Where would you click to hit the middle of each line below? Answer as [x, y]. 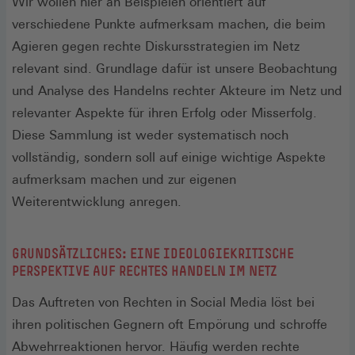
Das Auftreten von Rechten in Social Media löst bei [163, 302]
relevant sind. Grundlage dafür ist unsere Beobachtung [175, 68]
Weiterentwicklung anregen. [97, 201]
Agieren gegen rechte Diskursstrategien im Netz [156, 46]
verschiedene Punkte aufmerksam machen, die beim [169, 24]
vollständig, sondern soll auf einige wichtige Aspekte [169, 157]
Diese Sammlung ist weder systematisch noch [150, 135]
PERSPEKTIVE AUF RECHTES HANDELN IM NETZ [145, 271]
